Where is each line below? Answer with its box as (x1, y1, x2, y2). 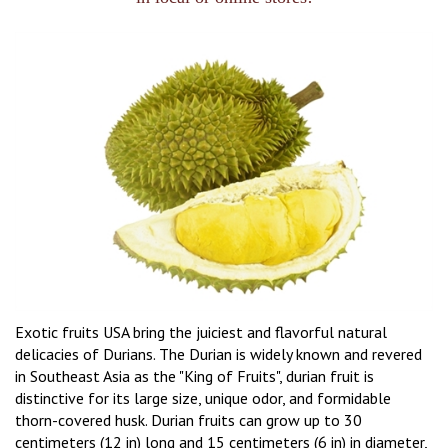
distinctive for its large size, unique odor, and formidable (15, 387, 391, 408)
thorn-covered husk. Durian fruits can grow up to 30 (15, 409, 362, 430)
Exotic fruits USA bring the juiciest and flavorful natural (15, 321, 387, 342)
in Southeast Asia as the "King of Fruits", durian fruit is (15, 365, 374, 386)
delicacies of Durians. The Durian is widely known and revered (15, 343, 422, 364)
